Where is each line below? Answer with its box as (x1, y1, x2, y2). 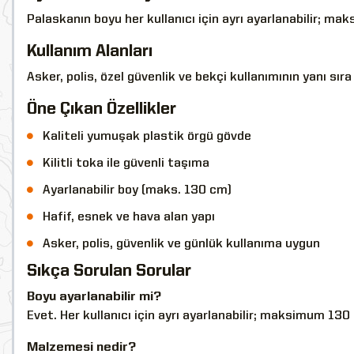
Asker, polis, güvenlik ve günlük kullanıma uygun (43, 237, 320, 250)
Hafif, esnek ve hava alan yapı (43, 210, 215, 224)
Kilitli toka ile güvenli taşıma (43, 156, 209, 170)
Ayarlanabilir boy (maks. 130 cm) (43, 183, 232, 197)
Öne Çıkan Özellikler (27, 100, 176, 118)
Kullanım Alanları (27, 43, 153, 60)
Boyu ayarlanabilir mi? (27, 290, 161, 303)
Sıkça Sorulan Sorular (27, 262, 191, 280)
